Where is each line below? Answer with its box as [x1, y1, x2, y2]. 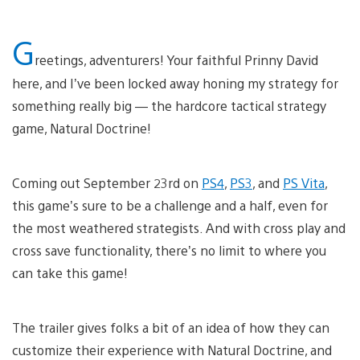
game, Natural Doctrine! [12, 119, 151, 137]
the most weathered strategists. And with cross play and [12, 219, 346, 236]
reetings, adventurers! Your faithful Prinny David [35, 51, 318, 68]
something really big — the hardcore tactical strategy [12, 96, 326, 114]
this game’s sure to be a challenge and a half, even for [12, 196, 328, 214]
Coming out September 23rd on [12, 174, 202, 191]
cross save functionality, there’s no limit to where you [12, 241, 326, 259]
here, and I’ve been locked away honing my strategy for [12, 74, 338, 92]
